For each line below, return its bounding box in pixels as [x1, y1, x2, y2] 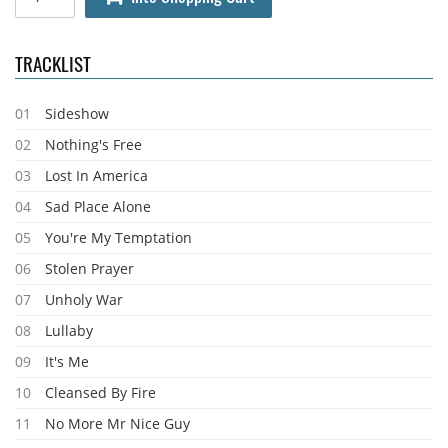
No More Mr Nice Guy [45, 414, 190, 433]
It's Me [45, 352, 89, 371]
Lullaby [45, 321, 93, 340]
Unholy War [45, 290, 123, 309]
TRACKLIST [15, 49, 91, 77]
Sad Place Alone [45, 197, 151, 216]
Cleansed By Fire [45, 383, 156, 402]
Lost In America [45, 166, 148, 185]
